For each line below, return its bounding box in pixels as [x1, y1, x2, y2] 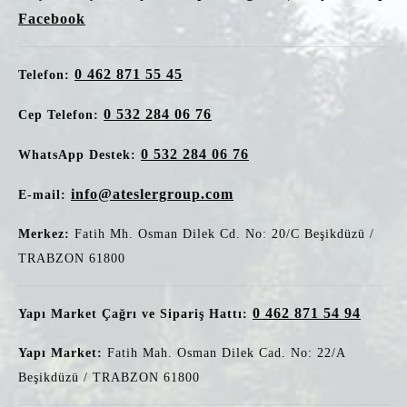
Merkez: [18, 227, 70, 241]
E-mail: [18, 188, 71, 202]
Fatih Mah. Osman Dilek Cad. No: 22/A [103, 346, 345, 360]
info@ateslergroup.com [71, 186, 233, 202]
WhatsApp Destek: [18, 148, 141, 162]
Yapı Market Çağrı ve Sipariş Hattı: [18, 307, 248, 321]
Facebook [18, 11, 85, 26]
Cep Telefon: [18, 108, 104, 122]
